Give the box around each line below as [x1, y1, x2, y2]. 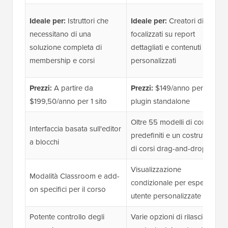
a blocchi [29, 136, 59, 148]
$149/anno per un [153, 82, 213, 94]
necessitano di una [29, 28, 91, 40]
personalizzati [130, 55, 176, 67]
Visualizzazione [130, 164, 181, 176]
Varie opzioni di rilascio [130, 211, 207, 223]
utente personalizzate [130, 190, 201, 202]
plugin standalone [130, 96, 190, 107]
